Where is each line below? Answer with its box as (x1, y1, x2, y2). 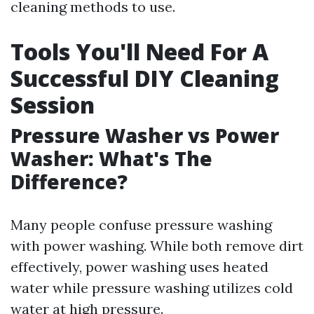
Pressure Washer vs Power (11, 122, 279, 149)
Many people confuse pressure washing (11, 216, 272, 233)
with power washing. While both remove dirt (11, 237, 303, 254)
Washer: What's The (11, 145, 212, 172)
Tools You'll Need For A (11, 36, 268, 67)
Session (11, 90, 95, 120)
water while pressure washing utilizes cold (11, 279, 293, 296)
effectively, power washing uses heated (11, 258, 268, 275)
